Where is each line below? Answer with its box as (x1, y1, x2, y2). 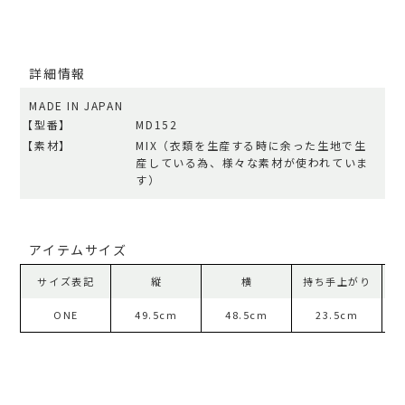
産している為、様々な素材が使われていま (136, 155, 369, 171)
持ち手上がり (303, 274, 372, 289)
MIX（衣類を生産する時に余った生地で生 (136, 137, 367, 154)
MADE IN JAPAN (29, 98, 124, 114)
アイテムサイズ (29, 240, 127, 259)
